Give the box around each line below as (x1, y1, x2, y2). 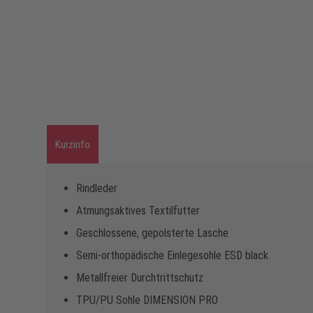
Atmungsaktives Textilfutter (76, 204, 200, 218)
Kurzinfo (55, 138, 90, 152)
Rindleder (76, 182, 117, 196)
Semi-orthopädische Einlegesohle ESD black (76, 249, 268, 263)
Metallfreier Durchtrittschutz (76, 271, 203, 285)
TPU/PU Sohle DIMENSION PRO (76, 293, 218, 307)
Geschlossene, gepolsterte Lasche (76, 226, 228, 240)
